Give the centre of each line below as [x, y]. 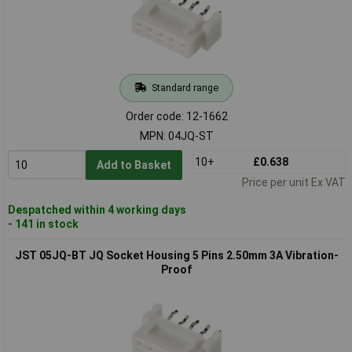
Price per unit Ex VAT [293, 182]
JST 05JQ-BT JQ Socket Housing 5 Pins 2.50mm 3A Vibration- [176, 255]
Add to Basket [134, 165]
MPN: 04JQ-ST [176, 136]
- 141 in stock [43, 224]
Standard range [185, 87]
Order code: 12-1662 [176, 116]
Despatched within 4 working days [97, 209]
